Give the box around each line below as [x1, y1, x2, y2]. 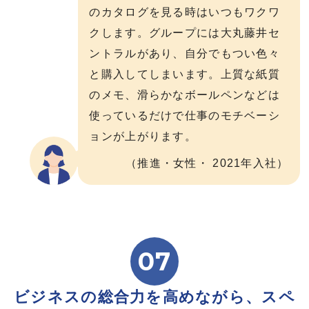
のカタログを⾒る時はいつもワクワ [89, 6, 280, 18]
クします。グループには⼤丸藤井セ [89, 26, 280, 39]
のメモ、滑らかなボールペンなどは [89, 88, 280, 101]
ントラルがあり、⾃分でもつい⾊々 [89, 47, 280, 59]
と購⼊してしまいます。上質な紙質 [89, 68, 280, 80]
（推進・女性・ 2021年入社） [126, 157, 289, 170]
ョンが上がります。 [89, 130, 197, 142]
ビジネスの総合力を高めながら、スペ [14, 288, 295, 306]
